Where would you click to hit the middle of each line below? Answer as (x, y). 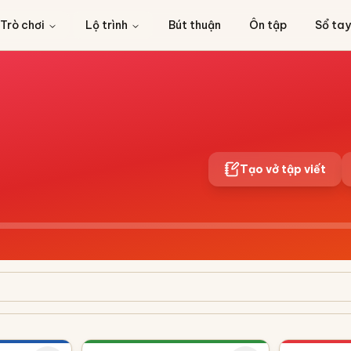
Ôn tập (268, 25)
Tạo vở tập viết (283, 169)
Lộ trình (106, 25)
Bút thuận (194, 25)
